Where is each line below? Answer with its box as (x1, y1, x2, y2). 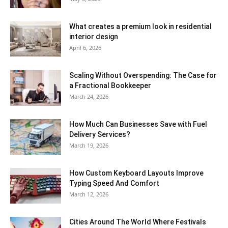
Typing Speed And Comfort (69, 179, 159, 188)
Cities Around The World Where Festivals (69, 218, 206, 226)
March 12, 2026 (69, 190, 108, 198)
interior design (69, 33, 118, 41)
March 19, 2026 (69, 141, 108, 150)
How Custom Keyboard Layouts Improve (69, 169, 204, 178)
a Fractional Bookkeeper (69, 81, 151, 90)
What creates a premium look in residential (69, 22, 212, 31)
